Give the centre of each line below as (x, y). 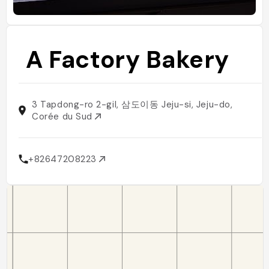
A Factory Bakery (128, 59)
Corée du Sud (64, 116)
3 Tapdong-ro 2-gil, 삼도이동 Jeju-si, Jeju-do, (132, 104)
